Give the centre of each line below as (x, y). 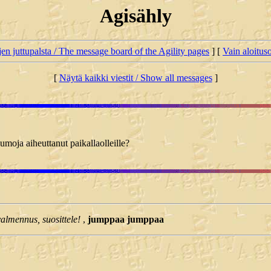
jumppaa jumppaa (126, 220)
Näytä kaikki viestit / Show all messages (135, 78)
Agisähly (135, 16)
